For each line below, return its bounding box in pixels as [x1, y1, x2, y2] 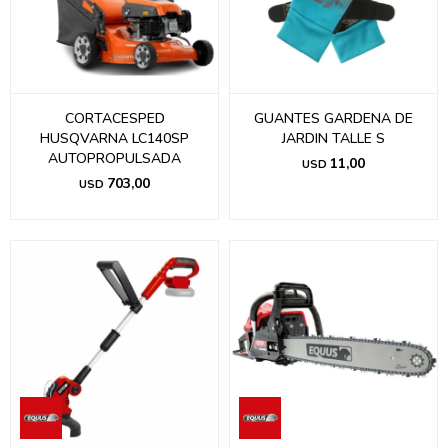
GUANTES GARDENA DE [254, 109, 413, 128]
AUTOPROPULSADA [48, 149, 181, 168]
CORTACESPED [64, 109, 165, 128]
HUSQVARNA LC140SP [40, 129, 189, 148]
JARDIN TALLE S [282, 129, 385, 148]
